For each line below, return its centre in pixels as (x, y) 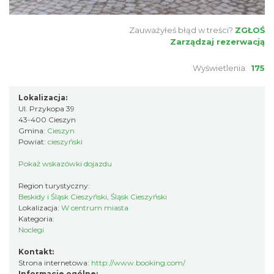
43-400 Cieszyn (47, 120)
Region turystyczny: (55, 186)
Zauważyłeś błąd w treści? (181, 30)
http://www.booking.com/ (138, 263)
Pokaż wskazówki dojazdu (65, 164)
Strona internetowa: (55, 263)
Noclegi (31, 230)
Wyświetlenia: (222, 68)
